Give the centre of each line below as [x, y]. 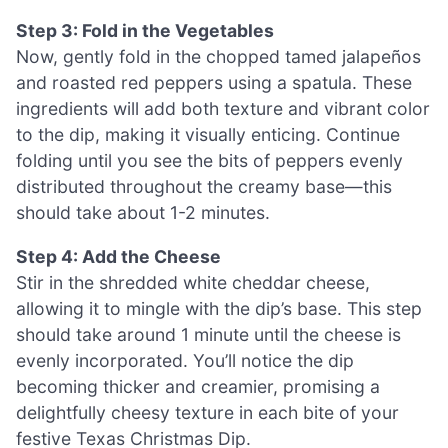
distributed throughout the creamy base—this [204, 187]
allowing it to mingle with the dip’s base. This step [219, 308]
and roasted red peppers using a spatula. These [214, 83]
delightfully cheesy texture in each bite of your [207, 412]
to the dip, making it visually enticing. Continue [208, 135]
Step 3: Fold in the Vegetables [145, 31]
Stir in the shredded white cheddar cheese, [193, 282]
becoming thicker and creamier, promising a [198, 386]
